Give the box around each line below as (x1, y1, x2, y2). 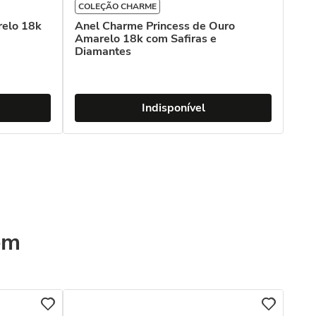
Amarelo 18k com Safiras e (75, 31, 217, 47)
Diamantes (75, 44, 131, 59)
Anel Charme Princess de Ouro (75, 18, 235, 34)
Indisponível (141, 100, 205, 116)
